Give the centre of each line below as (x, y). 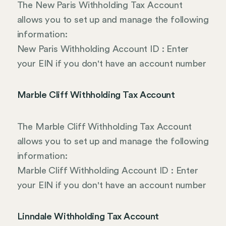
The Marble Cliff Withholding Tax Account (104, 126)
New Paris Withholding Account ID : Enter (103, 49)
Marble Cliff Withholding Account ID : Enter (107, 170)
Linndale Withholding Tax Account (88, 217)
